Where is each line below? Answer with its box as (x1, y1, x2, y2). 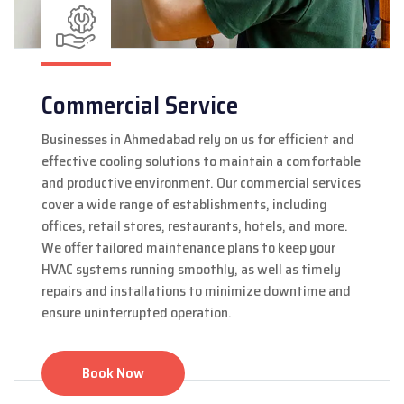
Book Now (82, 362, 144, 385)
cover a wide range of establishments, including (41, 193, 327, 216)
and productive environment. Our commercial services (41, 171, 361, 195)
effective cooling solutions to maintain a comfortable (41, 150, 361, 173)
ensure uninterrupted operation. (41, 301, 232, 325)
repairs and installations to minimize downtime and (41, 280, 351, 303)
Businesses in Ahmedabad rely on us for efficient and (41, 128, 354, 151)
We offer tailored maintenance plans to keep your (41, 236, 335, 260)
